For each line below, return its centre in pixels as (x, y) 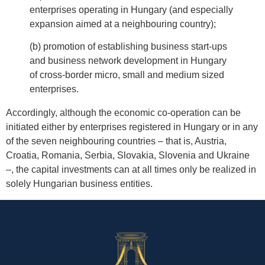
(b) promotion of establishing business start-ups (128, 47)
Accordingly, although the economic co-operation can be (123, 113)
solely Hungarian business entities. (79, 184)
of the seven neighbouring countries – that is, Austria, (116, 141)
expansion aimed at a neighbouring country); (123, 24)
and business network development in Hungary (128, 61)
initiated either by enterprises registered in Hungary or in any (132, 127)
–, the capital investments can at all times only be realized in (131, 170)
